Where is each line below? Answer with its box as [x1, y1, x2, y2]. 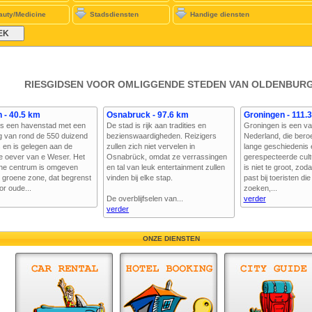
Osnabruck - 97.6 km [107, 110, 189, 120]
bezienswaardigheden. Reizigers [107, 132, 217, 140]
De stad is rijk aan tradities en [107, 121, 207, 130]
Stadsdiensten [89, 10, 139, 18]
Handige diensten [190, 10, 250, 18]
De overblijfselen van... [107, 194, 184, 203]
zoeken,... [243, 184, 277, 192]
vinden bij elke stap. [107, 173, 173, 182]
